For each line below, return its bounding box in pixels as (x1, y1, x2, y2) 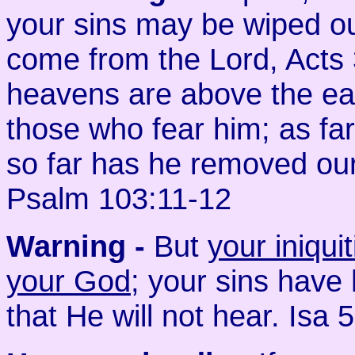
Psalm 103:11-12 (6, 181, 231, 216)
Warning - (6, 229, 154, 263)
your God (6, 264, 131, 298)
